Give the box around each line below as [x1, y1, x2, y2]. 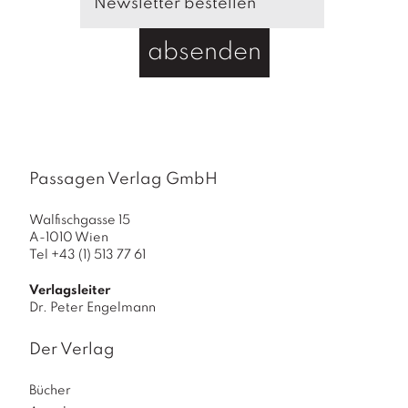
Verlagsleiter [29, 283, 110, 297]
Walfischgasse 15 [29, 213, 130, 227]
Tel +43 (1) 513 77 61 [29, 248, 146, 261]
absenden [147, 39, 261, 65]
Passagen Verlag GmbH [29, 170, 218, 188]
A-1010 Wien [29, 230, 108, 244]
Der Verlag [29, 341, 115, 358]
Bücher [29, 383, 71, 397]
